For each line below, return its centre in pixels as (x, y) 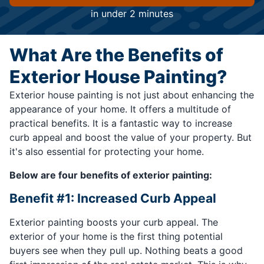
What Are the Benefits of (116, 55)
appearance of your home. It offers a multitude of (120, 109)
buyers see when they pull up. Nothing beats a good (126, 251)
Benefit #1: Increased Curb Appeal (113, 199)
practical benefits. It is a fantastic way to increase (121, 123)
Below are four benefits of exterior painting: (111, 175)
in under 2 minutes (132, 14)
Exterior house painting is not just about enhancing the (132, 95)
